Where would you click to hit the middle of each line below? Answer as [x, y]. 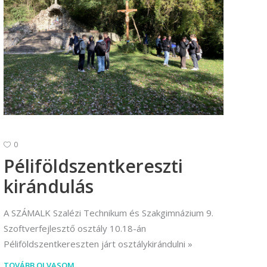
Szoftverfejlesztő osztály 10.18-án [75, 228]
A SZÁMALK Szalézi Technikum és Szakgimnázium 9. [108, 212]
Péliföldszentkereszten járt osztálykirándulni [94, 243]
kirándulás [49, 186]
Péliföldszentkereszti [93, 166]
